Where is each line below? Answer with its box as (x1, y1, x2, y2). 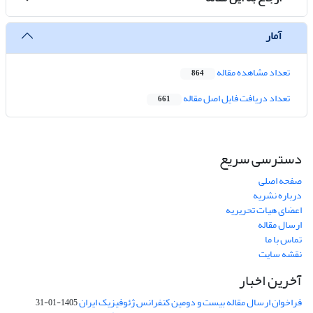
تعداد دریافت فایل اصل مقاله (182, 89, 290, 108)
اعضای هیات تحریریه (226, 201, 302, 220)
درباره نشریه (253, 186, 302, 205)
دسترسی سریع (219, 145, 302, 173)
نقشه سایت (259, 245, 302, 264)
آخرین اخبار (239, 267, 302, 295)
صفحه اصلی (259, 171, 302, 191)
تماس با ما (265, 230, 302, 249)
